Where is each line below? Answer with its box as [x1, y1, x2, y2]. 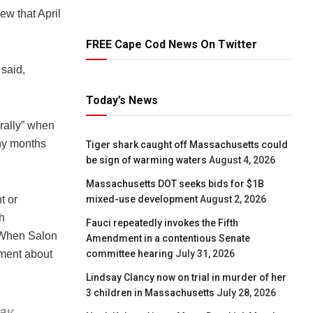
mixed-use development [86, 193, 198, 205]
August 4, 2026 [209, 154, 276, 166]
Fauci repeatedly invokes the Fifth [86, 217, 239, 228]
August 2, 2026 [200, 193, 267, 205]
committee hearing [86, 247, 174, 259]
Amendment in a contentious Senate [86, 232, 251, 244]
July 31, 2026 [175, 247, 235, 259]
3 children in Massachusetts [86, 286, 215, 298]
